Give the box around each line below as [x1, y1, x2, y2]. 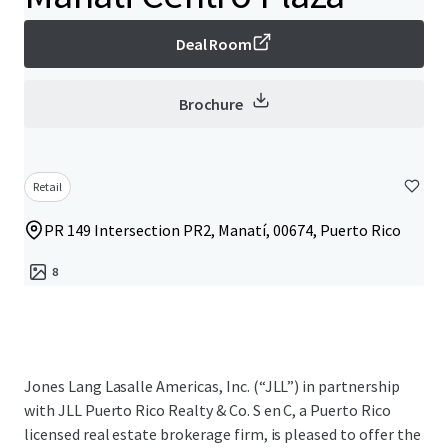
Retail [33, 179, 62, 194]
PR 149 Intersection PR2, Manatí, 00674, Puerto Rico [44, 220, 401, 240]
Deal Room [175, 34, 253, 54]
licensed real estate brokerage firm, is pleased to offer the [24, 424, 421, 444]
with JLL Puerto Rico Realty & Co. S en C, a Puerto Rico [24, 400, 391, 420]
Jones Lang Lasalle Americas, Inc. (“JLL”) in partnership [24, 376, 400, 396]
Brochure [178, 94, 244, 114]
